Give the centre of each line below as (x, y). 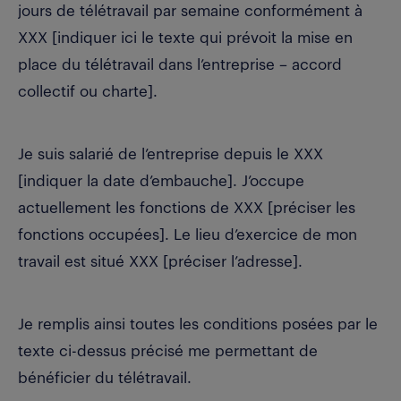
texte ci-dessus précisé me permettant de (168, 351)
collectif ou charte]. (88, 91)
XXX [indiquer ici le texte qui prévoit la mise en (185, 38)
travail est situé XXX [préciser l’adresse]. (160, 261)
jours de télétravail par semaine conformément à (190, 11)
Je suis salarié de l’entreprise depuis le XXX (171, 154)
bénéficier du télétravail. (105, 378)
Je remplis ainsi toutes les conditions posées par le (198, 324)
